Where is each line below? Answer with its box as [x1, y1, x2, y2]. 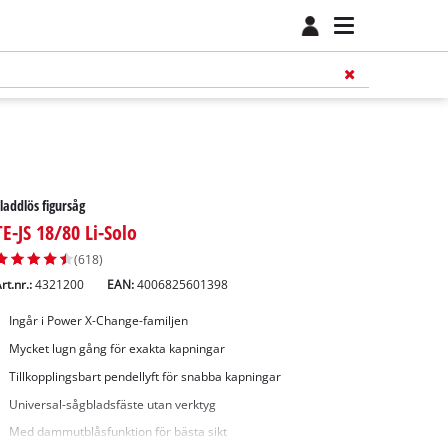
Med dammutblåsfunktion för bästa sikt [8, 424, 227, 440]
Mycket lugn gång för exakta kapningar [8, 341, 225, 357]
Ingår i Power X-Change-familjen [8, 313, 188, 329]
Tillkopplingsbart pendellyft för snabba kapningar [8, 368, 281, 384]
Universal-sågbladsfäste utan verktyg [8, 396, 216, 412]
